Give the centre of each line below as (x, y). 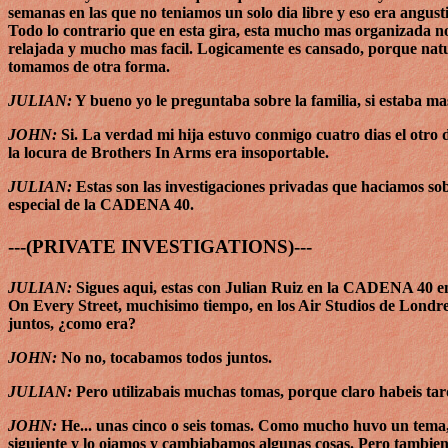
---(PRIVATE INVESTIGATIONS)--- (160, 246)
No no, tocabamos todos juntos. (164, 357)
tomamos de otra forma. (89, 67)
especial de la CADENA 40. (101, 205)
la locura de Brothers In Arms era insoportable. (168, 153)
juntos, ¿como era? (72, 323)
